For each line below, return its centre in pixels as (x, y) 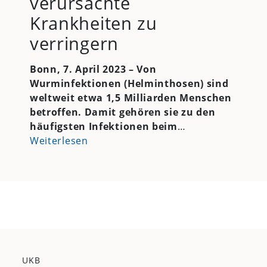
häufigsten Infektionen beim (103, 127)
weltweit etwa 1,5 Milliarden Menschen (131, 98)
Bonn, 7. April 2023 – (83, 69)
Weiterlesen (59, 141)
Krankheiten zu (93, 23)
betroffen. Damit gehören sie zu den (122, 112)
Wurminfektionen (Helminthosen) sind (129, 84)
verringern (74, 44)
